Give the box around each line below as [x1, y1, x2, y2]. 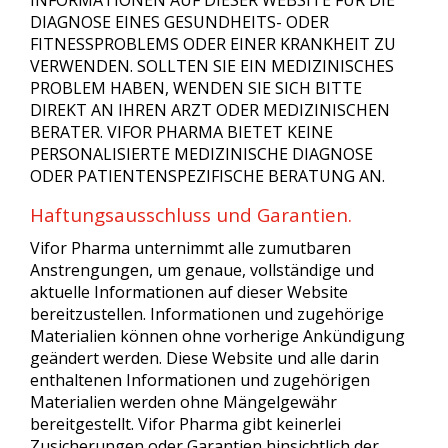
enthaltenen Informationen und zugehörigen [30, 369, 370, 391]
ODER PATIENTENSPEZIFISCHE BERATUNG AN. [30, 165, 385, 187]
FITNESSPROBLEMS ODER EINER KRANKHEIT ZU [30, 33, 396, 55]
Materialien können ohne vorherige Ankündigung [30, 325, 405, 347]
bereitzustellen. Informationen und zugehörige [30, 303, 384, 325]
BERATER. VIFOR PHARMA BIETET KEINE [30, 121, 333, 143]
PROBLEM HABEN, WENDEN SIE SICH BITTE [30, 77, 362, 99]
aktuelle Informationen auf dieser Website [30, 281, 348, 303]
